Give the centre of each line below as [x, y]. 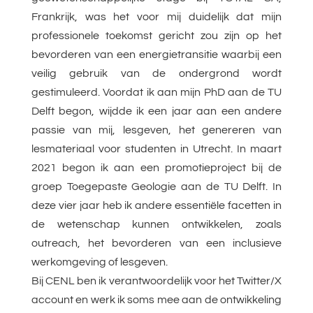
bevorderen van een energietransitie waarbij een [156, 55]
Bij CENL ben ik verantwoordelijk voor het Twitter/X [156, 281]
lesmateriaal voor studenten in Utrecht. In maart [156, 149]
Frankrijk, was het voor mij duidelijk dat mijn [156, 17]
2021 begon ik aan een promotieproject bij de [156, 168]
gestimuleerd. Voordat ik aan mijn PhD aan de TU [156, 93]
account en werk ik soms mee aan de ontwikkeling [156, 300]
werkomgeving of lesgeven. [99, 262]
